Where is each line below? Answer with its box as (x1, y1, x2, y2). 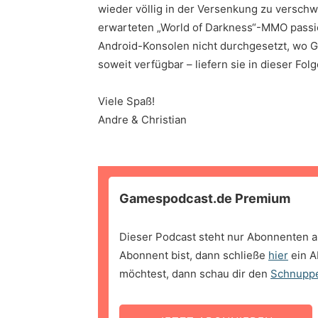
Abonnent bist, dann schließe (119, 248, 268, 263)
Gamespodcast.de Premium (119, 191, 290, 207)
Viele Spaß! (98, 94, 155, 109)
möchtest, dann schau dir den (119, 267, 270, 281)
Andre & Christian (98, 113, 187, 127)
